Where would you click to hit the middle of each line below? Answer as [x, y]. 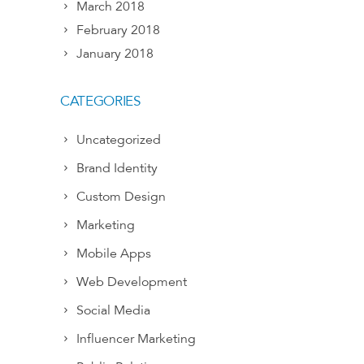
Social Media [113, 310]
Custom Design [121, 197]
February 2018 [118, 30]
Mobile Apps [114, 253]
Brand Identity [117, 168]
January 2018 [115, 54]
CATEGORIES [100, 101]
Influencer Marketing [136, 339]
